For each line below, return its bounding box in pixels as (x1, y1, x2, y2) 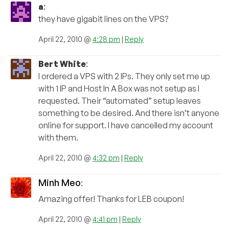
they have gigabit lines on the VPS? (38, 13, 168, 24)
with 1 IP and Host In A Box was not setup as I (38, 83, 199, 94)
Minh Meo (38, 176, 81, 188)
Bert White (38, 58, 86, 69)
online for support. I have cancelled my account (38, 120, 213, 130)
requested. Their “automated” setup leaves (38, 95, 201, 106)
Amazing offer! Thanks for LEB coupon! (38, 193, 184, 204)
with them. (38, 132, 78, 143)
